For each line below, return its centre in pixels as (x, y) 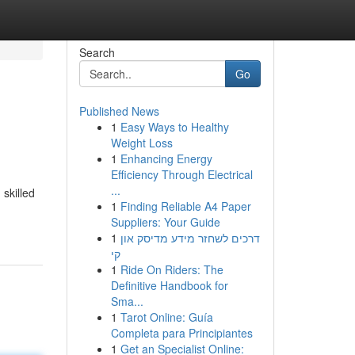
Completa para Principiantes (181, 333)
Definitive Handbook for (169, 285)
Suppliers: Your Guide (165, 222)
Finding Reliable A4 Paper (185, 206)
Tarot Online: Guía (166, 317)
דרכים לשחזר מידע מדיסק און (190, 238)
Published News (119, 111)
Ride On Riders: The (172, 269)
